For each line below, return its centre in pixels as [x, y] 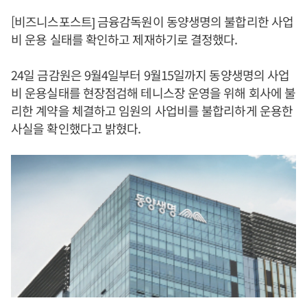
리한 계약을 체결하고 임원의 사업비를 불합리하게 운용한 [152, 110]
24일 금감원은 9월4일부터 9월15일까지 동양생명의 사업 [150, 75]
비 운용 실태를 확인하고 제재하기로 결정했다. [124, 39]
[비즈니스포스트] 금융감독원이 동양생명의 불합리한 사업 [152, 21]
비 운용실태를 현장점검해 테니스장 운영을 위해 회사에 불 [153, 93]
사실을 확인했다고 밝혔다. [76, 128]
